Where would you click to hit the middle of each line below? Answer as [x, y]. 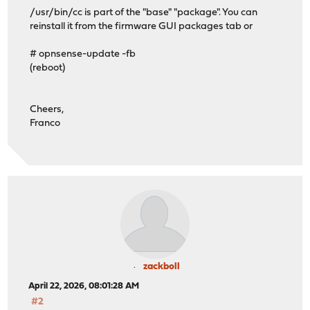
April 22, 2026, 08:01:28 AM [84, 286]
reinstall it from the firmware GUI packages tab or [142, 26]
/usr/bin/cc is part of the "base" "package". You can [144, 12]
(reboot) [48, 68]
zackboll [161, 267]
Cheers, [47, 109]
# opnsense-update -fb [83, 54]
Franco [45, 123]
